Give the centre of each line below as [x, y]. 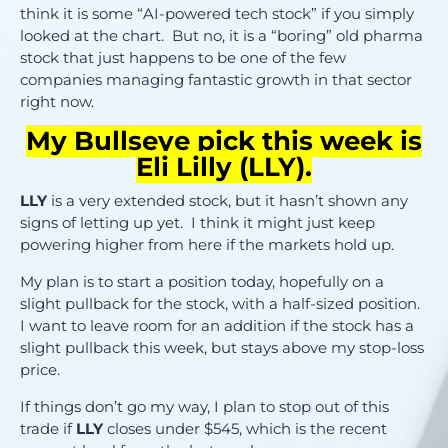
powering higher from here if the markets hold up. [207, 244]
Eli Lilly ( [192, 166]
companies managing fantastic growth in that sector [216, 79]
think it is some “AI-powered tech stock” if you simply [217, 13]
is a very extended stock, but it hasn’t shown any [227, 200]
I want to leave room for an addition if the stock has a [217, 325]
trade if [48, 428]
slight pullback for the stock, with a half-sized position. [220, 303]
